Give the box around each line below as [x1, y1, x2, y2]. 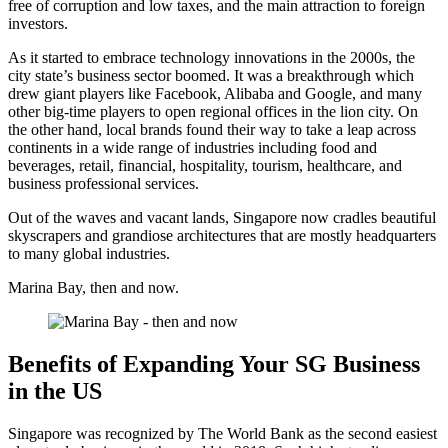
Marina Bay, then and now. [8, 278, 179, 296]
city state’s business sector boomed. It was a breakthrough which [8, 66, 414, 84]
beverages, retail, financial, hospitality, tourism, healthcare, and [8, 156, 402, 174]
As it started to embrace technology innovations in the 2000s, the [8, 48, 415, 66]
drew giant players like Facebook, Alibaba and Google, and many [8, 84, 422, 102]
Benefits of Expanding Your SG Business [8, 350, 420, 377]
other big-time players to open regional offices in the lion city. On [8, 102, 418, 120]
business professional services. [8, 174, 203, 192]
